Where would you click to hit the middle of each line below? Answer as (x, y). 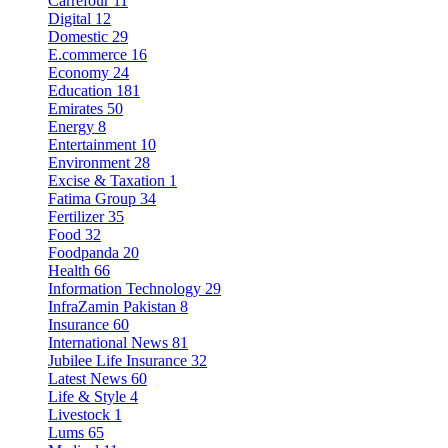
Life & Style (87, 397)
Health (69, 271)
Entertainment (92, 145)
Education (80, 91)
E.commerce (87, 55)
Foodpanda (83, 253)
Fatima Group (92, 199)
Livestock (79, 415)
